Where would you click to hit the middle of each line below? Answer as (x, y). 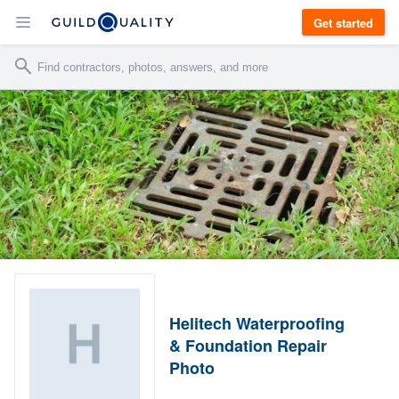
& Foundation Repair (248, 345)
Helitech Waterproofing (257, 323)
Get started (343, 22)
